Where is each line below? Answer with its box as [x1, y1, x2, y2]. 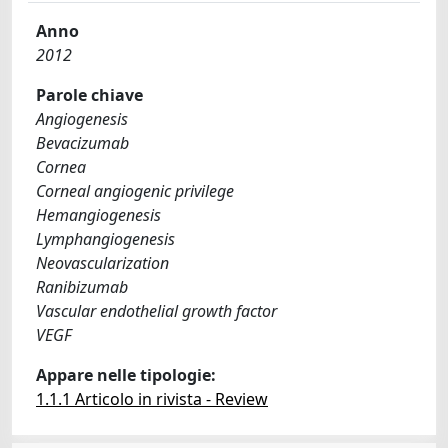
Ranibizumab [36, 276, 128, 298]
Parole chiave [36, 84, 143, 106]
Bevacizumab [36, 132, 129, 154]
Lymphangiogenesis [36, 228, 175, 250]
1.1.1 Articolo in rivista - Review [36, 388, 268, 410]
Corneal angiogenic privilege [36, 180, 234, 202]
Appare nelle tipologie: [36, 364, 216, 386]
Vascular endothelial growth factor [36, 300, 277, 322]
